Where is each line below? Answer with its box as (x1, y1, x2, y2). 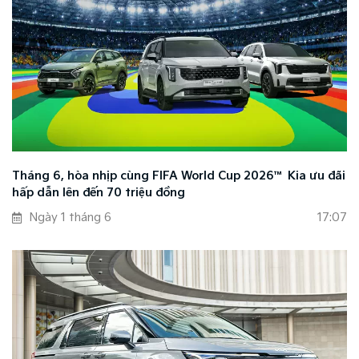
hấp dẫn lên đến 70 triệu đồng (12, 186, 185, 200)
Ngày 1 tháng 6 (30, 211, 111, 225)
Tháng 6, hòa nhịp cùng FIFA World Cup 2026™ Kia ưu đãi (12, 169, 345, 184)
